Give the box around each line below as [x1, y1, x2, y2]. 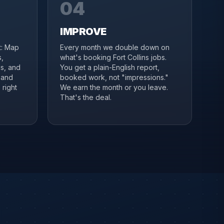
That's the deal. [60, 93, 111, 101]
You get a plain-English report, [60, 63, 159, 71]
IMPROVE [60, 25, 106, 37]
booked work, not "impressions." [60, 73, 168, 81]
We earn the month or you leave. [60, 83, 168, 91]
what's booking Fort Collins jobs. [60, 53, 166, 61]
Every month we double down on [60, 43, 169, 51]
